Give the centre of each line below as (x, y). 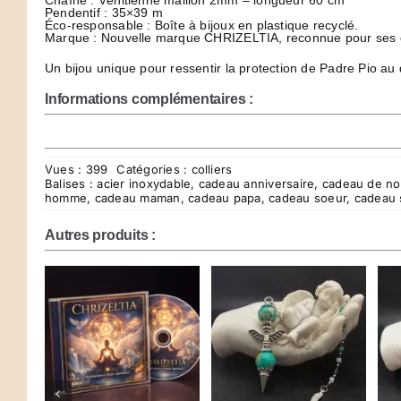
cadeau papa (225, 198)
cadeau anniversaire (256, 183)
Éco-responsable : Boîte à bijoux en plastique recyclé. (202, 25)
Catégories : (154, 169)
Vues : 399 (77, 169)
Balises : (71, 183)
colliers (212, 169)
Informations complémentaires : (149, 99)
